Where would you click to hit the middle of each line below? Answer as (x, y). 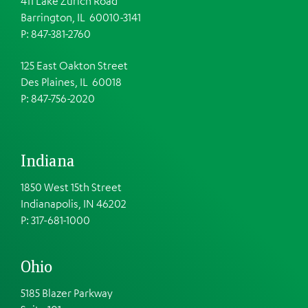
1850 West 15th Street (71, 187)
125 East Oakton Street (74, 65)
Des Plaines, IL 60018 (71, 81)
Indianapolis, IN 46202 (74, 204)
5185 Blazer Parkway (67, 293)
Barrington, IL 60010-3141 (81, 17)
